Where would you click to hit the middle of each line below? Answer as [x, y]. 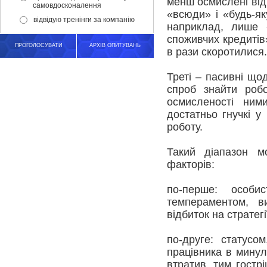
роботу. [184, 127]
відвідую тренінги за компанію [84, 20]
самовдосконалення [67, 5]
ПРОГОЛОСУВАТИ [38, 45]
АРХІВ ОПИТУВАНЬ [115, 45]
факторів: [190, 164]
